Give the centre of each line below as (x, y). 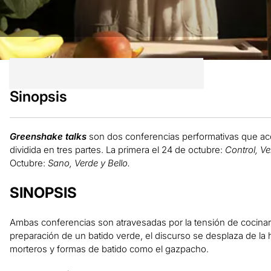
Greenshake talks (49, 136)
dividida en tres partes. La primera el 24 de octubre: (117, 149)
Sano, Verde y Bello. (89, 163)
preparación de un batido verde (75, 235)
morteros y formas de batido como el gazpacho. (109, 249)
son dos (107, 136)
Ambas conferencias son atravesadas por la (102, 222)
